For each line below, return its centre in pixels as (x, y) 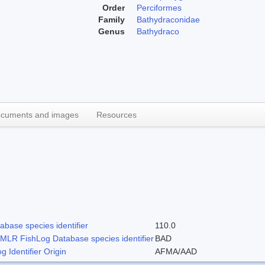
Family (112, 19)
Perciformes (159, 7)
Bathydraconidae (168, 19)
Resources (117, 114)
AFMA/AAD (176, 251)
